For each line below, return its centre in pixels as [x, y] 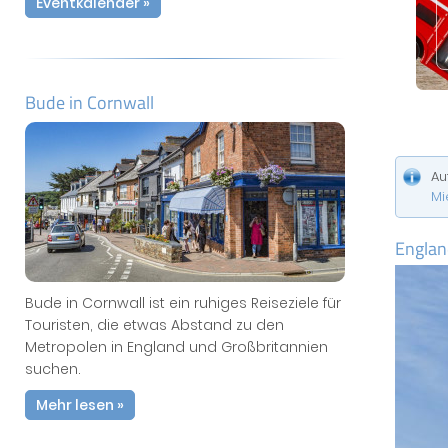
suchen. [53, 369]
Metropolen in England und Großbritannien [176, 347]
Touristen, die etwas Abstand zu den [154, 325]
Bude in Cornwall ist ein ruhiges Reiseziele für [183, 303]
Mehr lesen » [80, 405]
